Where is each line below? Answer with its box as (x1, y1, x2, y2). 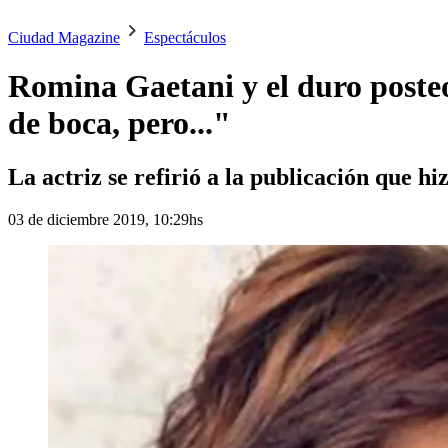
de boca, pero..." (8, 105, 231, 142)
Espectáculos (144, 29, 226, 46)
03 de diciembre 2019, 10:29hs (8, 210, 203, 228)
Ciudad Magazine (8, 29, 120, 46)
